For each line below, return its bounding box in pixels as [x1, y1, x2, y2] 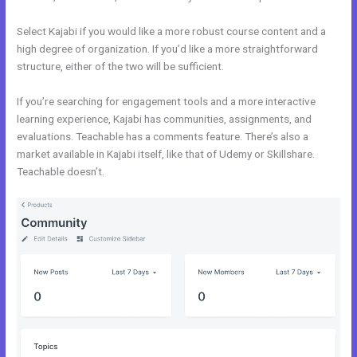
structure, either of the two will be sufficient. [17, 60, 227, 73]
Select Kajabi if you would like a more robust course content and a [17, 25, 327, 38]
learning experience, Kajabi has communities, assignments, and [17, 112, 312, 126]
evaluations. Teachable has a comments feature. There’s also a [17, 130, 309, 143]
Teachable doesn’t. [17, 165, 105, 178]
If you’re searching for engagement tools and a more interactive [17, 95, 316, 108]
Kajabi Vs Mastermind [226, 60, 330, 73]
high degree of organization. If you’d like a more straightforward [17, 42, 319, 56]
